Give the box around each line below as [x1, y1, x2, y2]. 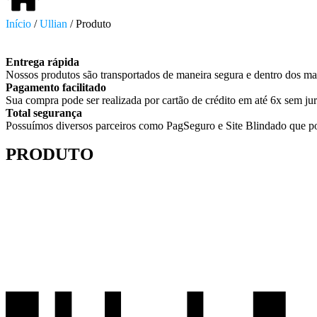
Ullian [40, 17, 67, 30]
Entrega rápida [6, 55, 79, 68]
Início [6, 17, 31, 30]
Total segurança [6, 106, 82, 119]
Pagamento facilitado [6, 81, 106, 93]
